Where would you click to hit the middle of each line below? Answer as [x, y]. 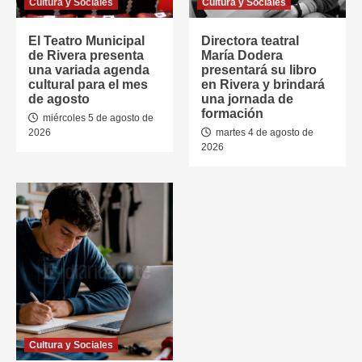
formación [232, 113]
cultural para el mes [88, 84]
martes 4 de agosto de [263, 132]
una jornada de [247, 99]
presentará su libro [259, 69]
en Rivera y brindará [263, 84]
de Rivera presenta [86, 55]
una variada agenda [89, 69]
